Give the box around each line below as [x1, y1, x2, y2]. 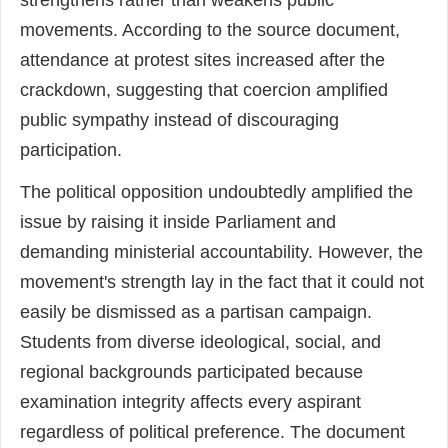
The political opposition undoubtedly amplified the [20, 182, 413, 203]
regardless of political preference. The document [20, 422, 405, 443]
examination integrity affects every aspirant [20, 392, 361, 413]
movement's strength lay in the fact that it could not [20, 272, 424, 293]
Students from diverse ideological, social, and [20, 332, 381, 353]
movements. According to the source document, [20, 20, 400, 41]
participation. [20, 140, 122, 161]
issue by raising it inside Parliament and [20, 212, 336, 233]
